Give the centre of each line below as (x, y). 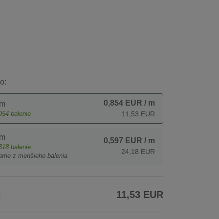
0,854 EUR (123, 103)
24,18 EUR (138, 152)
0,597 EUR (123, 141)
